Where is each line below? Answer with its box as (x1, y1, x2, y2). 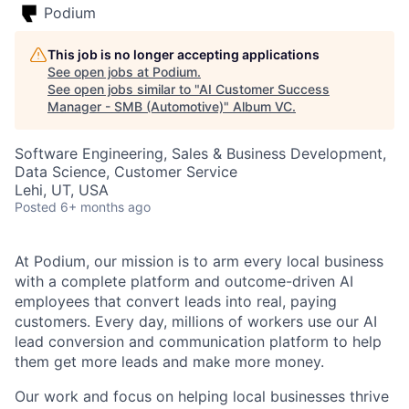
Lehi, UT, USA (15, 181, 109, 199)
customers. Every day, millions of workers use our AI (15, 312, 377, 330)
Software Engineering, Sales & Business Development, (15, 144, 386, 163)
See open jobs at (47, 64, 152, 79)
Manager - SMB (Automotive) (47, 99, 224, 114)
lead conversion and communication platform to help (15, 332, 382, 351)
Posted (15, 199, 57, 215)
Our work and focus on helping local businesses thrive (15, 387, 389, 405)
